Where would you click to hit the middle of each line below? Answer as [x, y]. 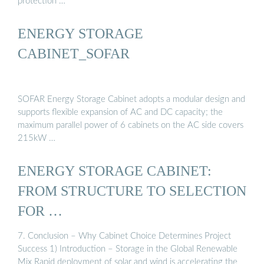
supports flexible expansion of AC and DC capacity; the [120, 112]
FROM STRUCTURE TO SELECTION [132, 190]
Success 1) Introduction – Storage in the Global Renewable [128, 249]
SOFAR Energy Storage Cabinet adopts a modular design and [131, 99]
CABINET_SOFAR [74, 54]
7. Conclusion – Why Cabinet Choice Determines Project [124, 236]
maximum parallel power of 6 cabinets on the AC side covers [131, 125]
